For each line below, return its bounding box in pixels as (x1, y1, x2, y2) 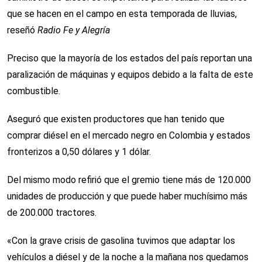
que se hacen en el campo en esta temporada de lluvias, (7, 8, 237, 20)
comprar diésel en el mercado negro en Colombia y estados (7, 130, 250, 142)
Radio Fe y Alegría (37, 25, 110, 36)
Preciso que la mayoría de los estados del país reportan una (7, 53, 252, 64)
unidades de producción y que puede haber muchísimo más (7, 191, 247, 202)
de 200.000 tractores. (7, 207, 96, 219)
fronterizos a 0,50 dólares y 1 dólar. (7, 146, 151, 158)
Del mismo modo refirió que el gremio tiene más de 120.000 (7, 174, 251, 186)
